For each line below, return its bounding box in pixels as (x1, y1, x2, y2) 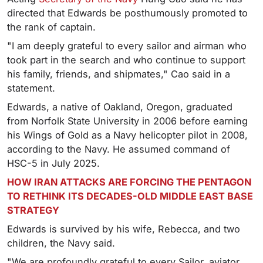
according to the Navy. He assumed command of (7, 143, 230, 156)
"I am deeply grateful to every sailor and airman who (7, 40, 247, 52)
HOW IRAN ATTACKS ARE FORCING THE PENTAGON (7, 176, 251, 188)
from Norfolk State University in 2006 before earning (7, 115, 248, 127)
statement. (7, 82, 55, 95)
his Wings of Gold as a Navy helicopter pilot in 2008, (7, 129, 248, 141)
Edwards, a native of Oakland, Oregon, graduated (7, 101, 232, 113)
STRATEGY (7, 204, 59, 217)
